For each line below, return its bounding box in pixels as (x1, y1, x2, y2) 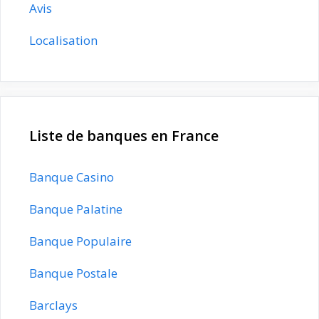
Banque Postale (29, 264, 117, 281)
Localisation (29, 31, 98, 48)
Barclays (29, 296, 78, 313)
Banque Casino (29, 168, 114, 185)
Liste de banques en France (29, 125, 219, 145)
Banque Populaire (29, 232, 132, 249)
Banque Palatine (29, 200, 122, 217)
